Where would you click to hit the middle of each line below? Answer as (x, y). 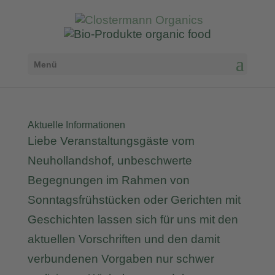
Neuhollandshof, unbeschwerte (110, 161)
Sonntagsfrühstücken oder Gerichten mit (134, 200)
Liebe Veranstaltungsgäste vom (111, 141)
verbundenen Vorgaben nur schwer (121, 259)
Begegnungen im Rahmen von (108, 180)
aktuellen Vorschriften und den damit (123, 239)
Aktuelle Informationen (76, 125)
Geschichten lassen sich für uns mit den (133, 219)
